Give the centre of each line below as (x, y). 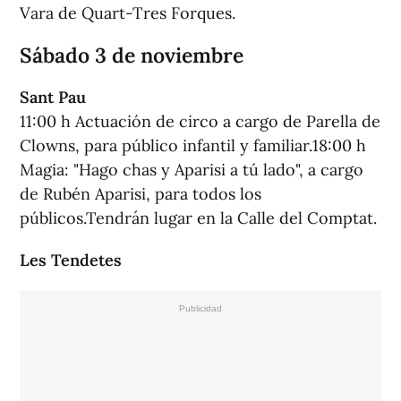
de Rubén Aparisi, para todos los (141, 194)
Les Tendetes (71, 260)
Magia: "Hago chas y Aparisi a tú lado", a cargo (192, 170)
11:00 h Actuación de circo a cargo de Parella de (200, 121)
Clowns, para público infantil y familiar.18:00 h (193, 145)
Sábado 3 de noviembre (132, 55)
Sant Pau (53, 97)
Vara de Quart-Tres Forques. (128, 13)
